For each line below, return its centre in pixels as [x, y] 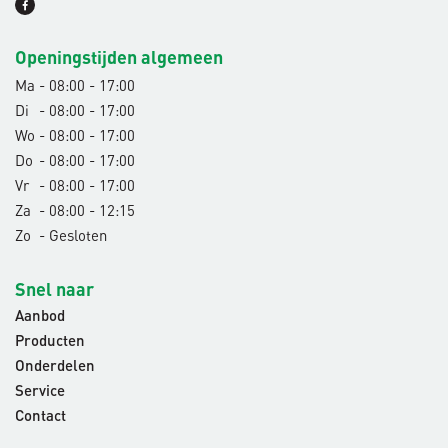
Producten [50, 342]
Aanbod [40, 317]
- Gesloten [71, 234]
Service [40, 392]
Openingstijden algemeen [119, 56]
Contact [40, 417]
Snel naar [54, 288]
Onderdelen [55, 367]
